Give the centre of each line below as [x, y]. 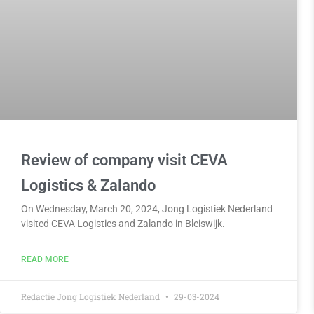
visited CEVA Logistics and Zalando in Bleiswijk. [123, 223]
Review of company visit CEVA [125, 160]
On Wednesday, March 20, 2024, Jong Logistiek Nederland [147, 209]
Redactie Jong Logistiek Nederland [92, 296]
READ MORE [45, 259]
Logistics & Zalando [89, 185]
